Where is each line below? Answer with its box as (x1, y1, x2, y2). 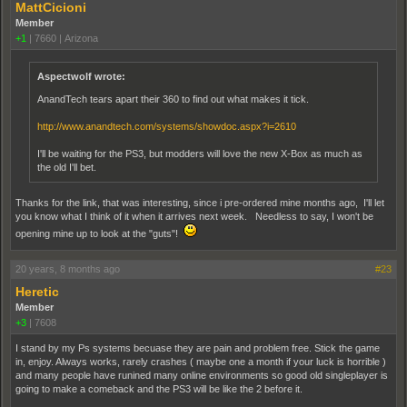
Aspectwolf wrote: (37, 71, 125, 82)
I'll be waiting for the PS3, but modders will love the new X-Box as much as (37, 148, 362, 159)
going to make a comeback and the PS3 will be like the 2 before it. (15, 383, 303, 394)
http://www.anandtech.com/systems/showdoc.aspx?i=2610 (37, 121, 296, 132)
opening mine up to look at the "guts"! (15, 228, 184, 239)
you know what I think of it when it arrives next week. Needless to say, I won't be (15, 211, 373, 222)
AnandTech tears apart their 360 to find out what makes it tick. (37, 94, 309, 104)
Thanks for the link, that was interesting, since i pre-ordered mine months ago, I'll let (15, 197, 384, 208)
